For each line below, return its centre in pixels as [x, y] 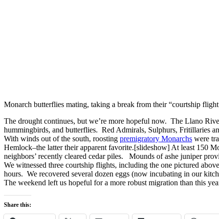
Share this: [18, 205]
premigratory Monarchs [156, 139]
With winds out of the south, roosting [62, 139]
